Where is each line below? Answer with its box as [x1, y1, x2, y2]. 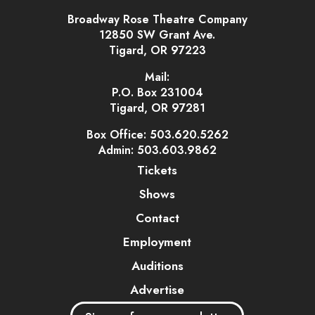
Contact [135, 210, 179, 226]
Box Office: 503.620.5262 [86, 127, 229, 143]
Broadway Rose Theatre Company [67, 11, 247, 27]
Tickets [137, 162, 178, 179]
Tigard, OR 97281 [109, 100, 205, 116]
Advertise [130, 281, 185, 298]
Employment [123, 233, 192, 250]
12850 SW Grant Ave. [99, 27, 216, 43]
